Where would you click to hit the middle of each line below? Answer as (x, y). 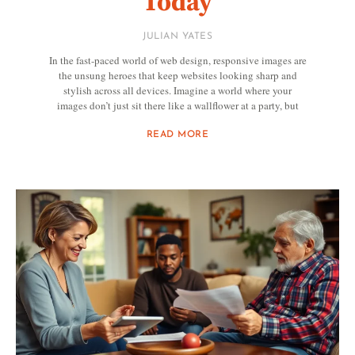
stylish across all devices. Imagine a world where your (177, 90)
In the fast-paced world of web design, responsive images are (177, 60)
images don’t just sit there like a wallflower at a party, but (177, 105)
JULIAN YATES (177, 36)
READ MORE (177, 134)
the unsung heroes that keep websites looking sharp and (177, 75)
